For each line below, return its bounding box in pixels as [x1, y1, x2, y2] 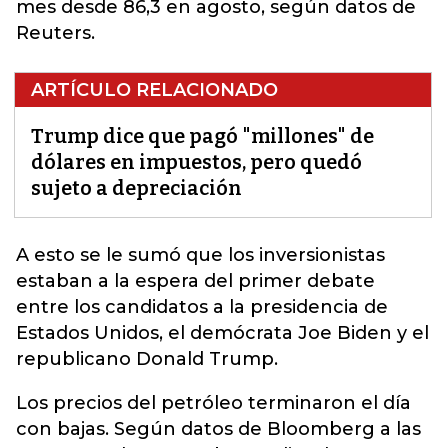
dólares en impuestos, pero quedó [31, 149, 362, 174]
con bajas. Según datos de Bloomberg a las [16, 417, 421, 440]
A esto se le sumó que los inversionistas [16, 243, 385, 266]
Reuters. [16, 21, 95, 44]
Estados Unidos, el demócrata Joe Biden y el [16, 321, 429, 344]
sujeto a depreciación [31, 175, 242, 200]
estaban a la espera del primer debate [16, 269, 375, 292]
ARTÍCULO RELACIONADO [31, 78, 278, 101]
